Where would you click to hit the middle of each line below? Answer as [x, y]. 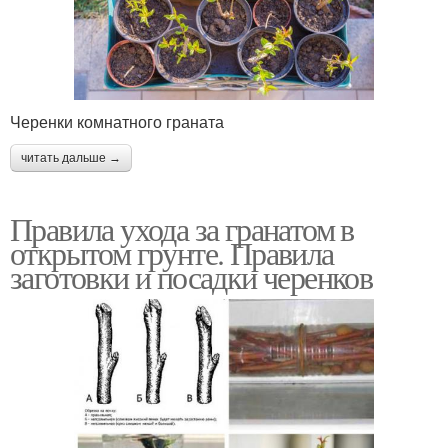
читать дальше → [71, 158]
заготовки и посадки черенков [191, 277]
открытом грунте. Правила [172, 253]
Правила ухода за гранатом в [182, 229]
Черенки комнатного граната [117, 122]
